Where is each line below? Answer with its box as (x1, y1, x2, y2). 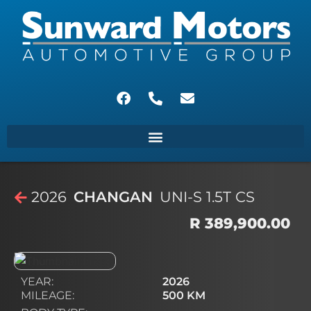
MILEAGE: (21, 289, 74, 303)
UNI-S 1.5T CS (160, 188, 255, 206)
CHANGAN (74, 188, 153, 206)
